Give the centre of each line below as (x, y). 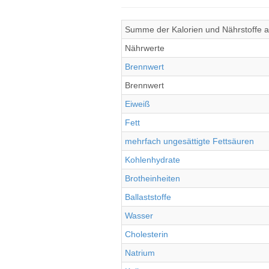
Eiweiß (138, 104)
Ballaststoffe (148, 197)
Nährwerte (145, 48)
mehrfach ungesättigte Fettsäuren (189, 141)
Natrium (140, 253)
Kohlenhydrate (153, 160)
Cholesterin (147, 234)
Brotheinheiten (153, 178)
